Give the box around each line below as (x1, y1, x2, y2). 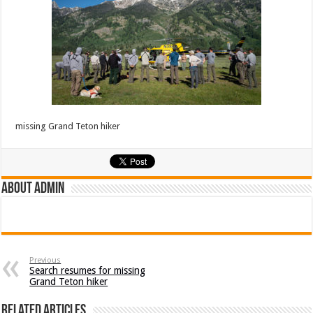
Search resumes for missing (29, 265, 146, 276)
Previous (29, 256, 61, 265)
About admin (1, 181, 65, 197)
